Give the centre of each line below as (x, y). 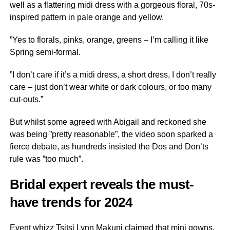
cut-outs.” (26, 99)
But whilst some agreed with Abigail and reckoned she (108, 122)
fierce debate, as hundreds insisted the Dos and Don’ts (109, 147)
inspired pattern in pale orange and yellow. (87, 17)
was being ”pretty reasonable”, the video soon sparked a (111, 134)
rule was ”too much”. (46, 159)
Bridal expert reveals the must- (102, 184)
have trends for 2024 (71, 202)
